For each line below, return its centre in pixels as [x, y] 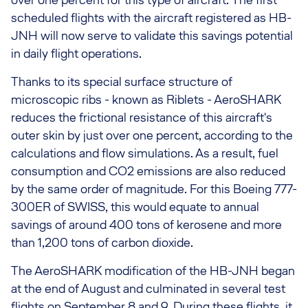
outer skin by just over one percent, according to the [152, 135]
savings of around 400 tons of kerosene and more [146, 224]
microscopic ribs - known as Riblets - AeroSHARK [146, 99]
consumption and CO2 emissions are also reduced [148, 171]
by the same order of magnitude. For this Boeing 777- [154, 189]
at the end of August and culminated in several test [148, 288]
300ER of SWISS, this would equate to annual [135, 207]
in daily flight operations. [76, 53]
